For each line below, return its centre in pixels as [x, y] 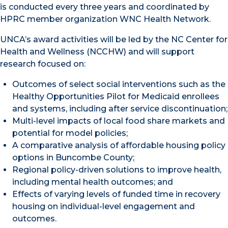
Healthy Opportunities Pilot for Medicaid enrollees [116, 96]
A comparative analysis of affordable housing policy [119, 145]
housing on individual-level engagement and [104, 206]
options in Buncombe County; [73, 158]
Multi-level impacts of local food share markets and [119, 121]
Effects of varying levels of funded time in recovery [116, 194]
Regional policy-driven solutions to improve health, [117, 170]
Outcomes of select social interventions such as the [119, 84]
